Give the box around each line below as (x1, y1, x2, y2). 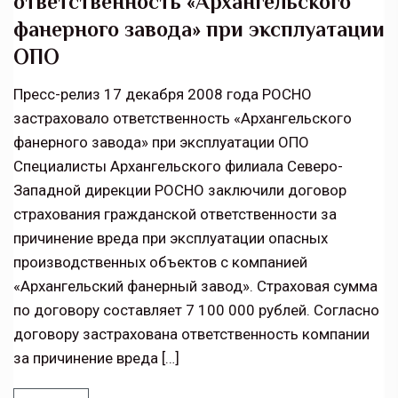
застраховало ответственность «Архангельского (13, 109, 352, 128)
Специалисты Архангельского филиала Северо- (13, 157, 343, 176)
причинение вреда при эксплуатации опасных (13, 229, 328, 248)
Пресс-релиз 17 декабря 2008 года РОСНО (13, 85, 312, 104)
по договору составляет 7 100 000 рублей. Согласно (13, 301, 379, 320)
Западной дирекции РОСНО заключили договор (13, 181, 346, 200)
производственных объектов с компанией (13, 253, 307, 272)
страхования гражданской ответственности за (13, 205, 337, 224)
